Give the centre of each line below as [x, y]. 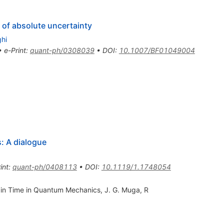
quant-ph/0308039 [62, 50]
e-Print [15, 50]
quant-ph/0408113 [44, 167]
